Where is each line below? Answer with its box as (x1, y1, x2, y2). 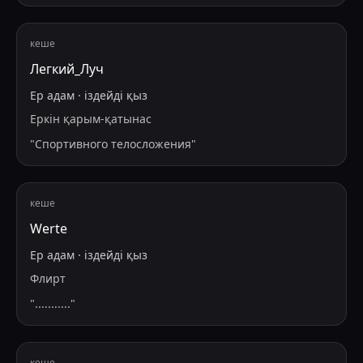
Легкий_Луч (30, 60, 104, 79)
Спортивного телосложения (35, 136, 191, 152)
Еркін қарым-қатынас (30, 111, 152, 127)
